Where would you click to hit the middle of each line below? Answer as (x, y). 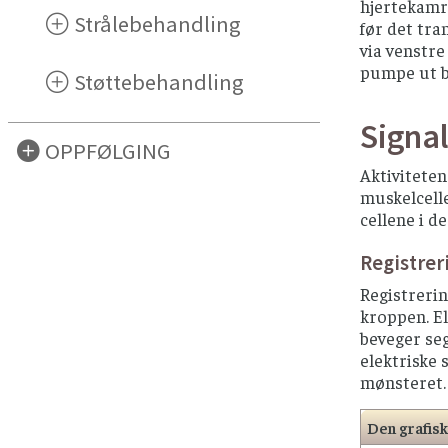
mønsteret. (403, 381)
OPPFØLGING (108, 150)
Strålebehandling (158, 23)
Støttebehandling (159, 81)
